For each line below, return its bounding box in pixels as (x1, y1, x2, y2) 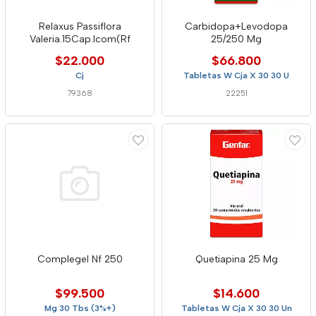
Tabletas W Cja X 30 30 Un (181, 303, 292, 313)
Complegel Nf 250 (37, 253, 123, 265)
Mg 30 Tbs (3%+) (44, 303, 116, 313)
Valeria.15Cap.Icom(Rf (29, 33, 130, 45)
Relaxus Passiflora (38, 20, 121, 32)
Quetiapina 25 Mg (195, 253, 278, 265)
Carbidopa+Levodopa (185, 20, 288, 32)
